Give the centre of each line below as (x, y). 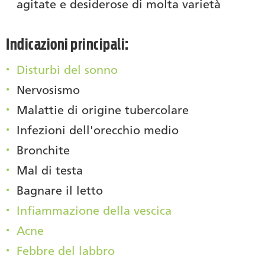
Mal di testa (50, 170)
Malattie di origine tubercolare (103, 110)
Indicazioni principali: (67, 44)
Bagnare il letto (60, 190)
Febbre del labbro (66, 251)
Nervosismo (48, 90)
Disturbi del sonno (67, 70)
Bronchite (43, 150)
